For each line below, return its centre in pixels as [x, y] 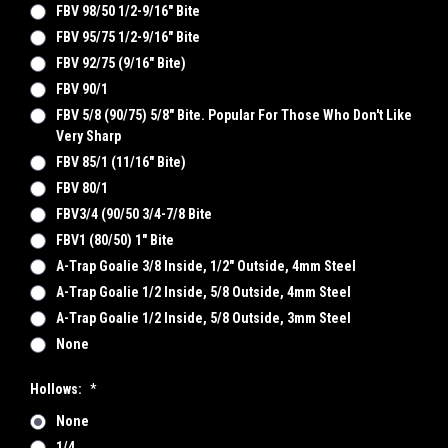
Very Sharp [88, 135]
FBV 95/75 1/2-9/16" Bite [127, 36]
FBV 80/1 [81, 187]
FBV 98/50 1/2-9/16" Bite [127, 10]
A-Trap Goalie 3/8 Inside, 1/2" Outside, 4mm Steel [205, 265]
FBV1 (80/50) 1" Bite [114, 239]
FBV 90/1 [81, 88]
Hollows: [57, 388]
